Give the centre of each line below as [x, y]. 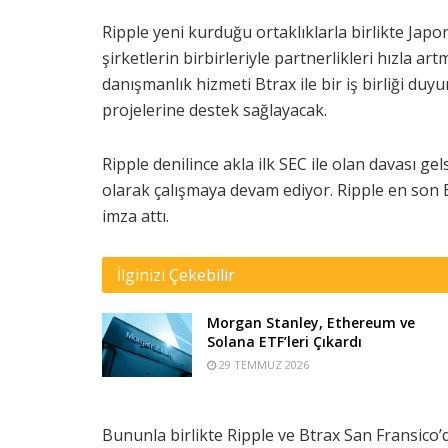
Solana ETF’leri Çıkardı [284, 342]
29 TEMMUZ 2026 [262, 365]
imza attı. [135, 216]
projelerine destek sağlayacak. [214, 110]
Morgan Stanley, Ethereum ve [311, 323]
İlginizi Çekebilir [176, 275]
